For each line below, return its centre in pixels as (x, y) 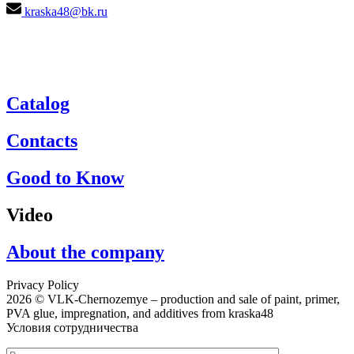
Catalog (38, 103)
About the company (85, 252)
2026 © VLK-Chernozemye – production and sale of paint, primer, (173, 299)
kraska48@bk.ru (66, 11)
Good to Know (65, 177)
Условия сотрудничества (72, 328)
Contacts (42, 140)
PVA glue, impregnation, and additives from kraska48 (140, 314)
